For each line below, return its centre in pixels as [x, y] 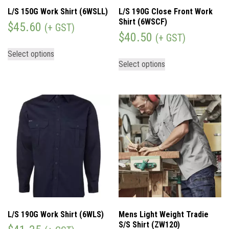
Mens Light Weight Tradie [164, 215]
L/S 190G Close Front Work [166, 11]
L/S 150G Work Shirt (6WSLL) [58, 11]
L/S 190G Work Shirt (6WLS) [56, 215]
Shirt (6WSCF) [143, 21]
